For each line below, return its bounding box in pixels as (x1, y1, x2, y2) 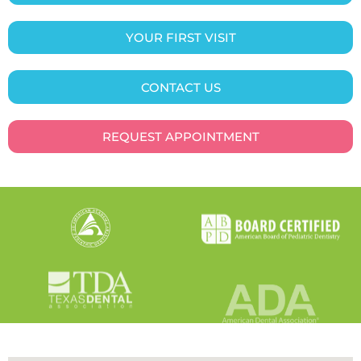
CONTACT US (140, 79, 221, 95)
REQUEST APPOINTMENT (102, 128, 259, 144)
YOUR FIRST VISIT (125, 30, 236, 46)
